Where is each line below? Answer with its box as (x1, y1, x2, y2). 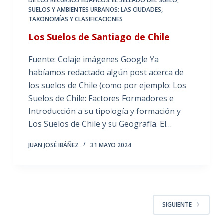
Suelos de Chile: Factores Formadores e (28, 92, 174, 104)
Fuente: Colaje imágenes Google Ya (28, 53, 159, 65)
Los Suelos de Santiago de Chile (28, 30, 170, 43)
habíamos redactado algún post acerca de (28, 66, 184, 78)
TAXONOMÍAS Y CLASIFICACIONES (28, 14, 123, 23)
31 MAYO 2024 (90, 140, 131, 149)
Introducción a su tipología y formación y (28, 105, 181, 116)
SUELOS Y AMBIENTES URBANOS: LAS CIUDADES (28, 5, 161, 14)
